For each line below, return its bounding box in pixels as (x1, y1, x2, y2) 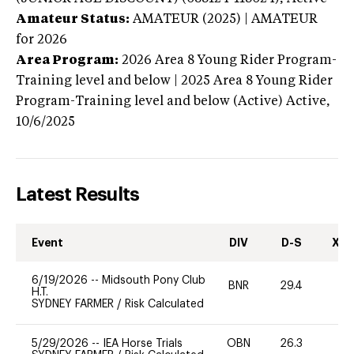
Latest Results (16, 184, 140, 204)
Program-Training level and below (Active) (16, 95, 283, 108)
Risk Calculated (125, 298, 204, 310)
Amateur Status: (16, 13, 130, 26)
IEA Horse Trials (103, 337, 183, 349)
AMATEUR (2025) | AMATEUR (133, 13, 318, 26)
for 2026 (16, 33, 67, 47)
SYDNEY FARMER (32, 298, 117, 310)
